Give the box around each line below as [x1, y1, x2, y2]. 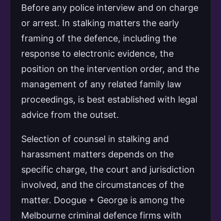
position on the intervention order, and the [21, 63, 199, 74]
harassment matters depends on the [21, 148, 174, 159]
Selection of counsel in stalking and [21, 133, 169, 144]
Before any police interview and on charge [21, 2, 198, 13]
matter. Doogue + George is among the [21, 194, 184, 205]
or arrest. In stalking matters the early [21, 17, 179, 28]
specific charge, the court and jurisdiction [21, 164, 195, 175]
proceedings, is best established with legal [21, 94, 197, 105]
